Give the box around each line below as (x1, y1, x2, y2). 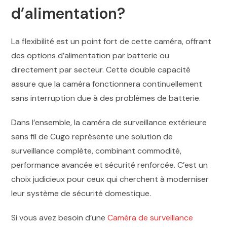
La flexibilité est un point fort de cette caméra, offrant (11, 36, 212, 47)
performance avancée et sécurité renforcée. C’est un (11, 160, 208, 171)
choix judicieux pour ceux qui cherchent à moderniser (11, 174, 209, 185)
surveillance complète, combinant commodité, (11, 145, 182, 157)
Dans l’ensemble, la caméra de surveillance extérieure (11, 117, 207, 128)
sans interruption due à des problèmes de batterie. (11, 93, 201, 104)
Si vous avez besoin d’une (11, 212, 108, 223)
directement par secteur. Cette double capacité (11, 64, 191, 75)
